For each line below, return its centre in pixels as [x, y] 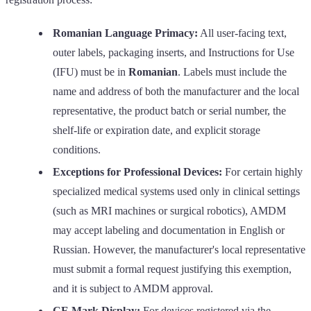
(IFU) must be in [91, 72]
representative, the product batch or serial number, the [169, 110]
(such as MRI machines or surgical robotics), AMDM [169, 210]
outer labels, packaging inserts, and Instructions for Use [174, 52]
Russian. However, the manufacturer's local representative [179, 249]
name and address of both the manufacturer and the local [176, 91]
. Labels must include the [232, 72]
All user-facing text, [242, 33]
